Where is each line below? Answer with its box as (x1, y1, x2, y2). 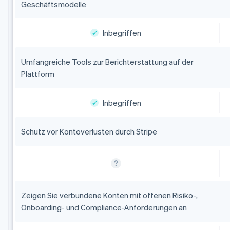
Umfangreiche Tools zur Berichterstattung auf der (21, 56, 194, 67)
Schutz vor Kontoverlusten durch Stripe (21, 126, 157, 137)
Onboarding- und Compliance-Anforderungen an (21, 202, 187, 213)
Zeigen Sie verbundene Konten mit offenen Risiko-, (21, 190, 198, 201)
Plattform (21, 69, 54, 80)
